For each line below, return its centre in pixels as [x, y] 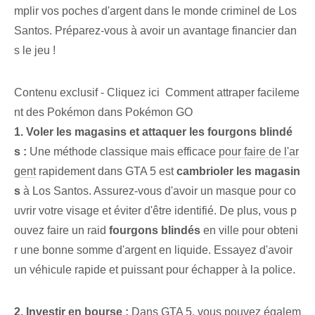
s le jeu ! [35, 51]
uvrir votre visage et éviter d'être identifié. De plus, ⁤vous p [155, 211]
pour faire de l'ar [259, 152]
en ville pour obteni [249, 231]
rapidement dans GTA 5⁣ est [106, 172]
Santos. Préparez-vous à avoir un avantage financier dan [155, 31]
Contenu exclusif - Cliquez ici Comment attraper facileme [157, 93]
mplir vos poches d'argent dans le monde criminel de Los [155, 11]
